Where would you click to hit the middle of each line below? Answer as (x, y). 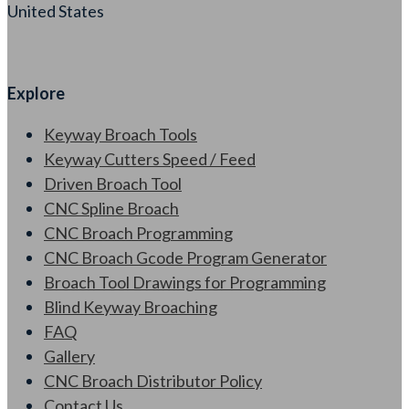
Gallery (69, 356)
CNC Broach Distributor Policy (153, 380)
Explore (36, 93)
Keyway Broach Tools (121, 134)
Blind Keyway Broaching (131, 306)
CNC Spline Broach (111, 208)
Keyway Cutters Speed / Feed (150, 158)
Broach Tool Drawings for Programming (185, 282)
